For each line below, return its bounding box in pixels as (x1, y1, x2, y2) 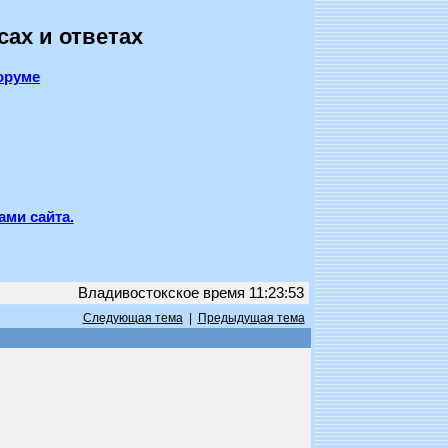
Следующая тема (82, 311, 183, 325)
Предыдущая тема (197, 311, 305, 325)
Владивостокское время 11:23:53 (73, 285, 308, 301)
